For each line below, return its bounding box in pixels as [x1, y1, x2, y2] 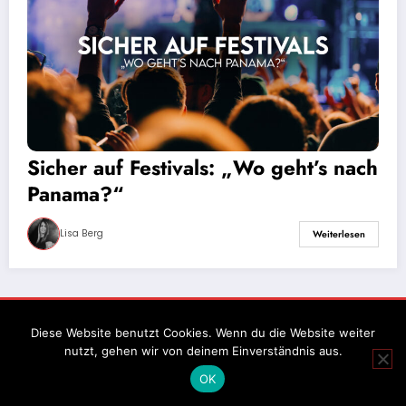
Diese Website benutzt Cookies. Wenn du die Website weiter [31, 325, 375, 340]
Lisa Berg [60, 227, 103, 241]
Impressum [132, 314, 177, 328]
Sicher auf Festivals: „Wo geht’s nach [27, 153, 378, 183]
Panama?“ [27, 179, 124, 209]
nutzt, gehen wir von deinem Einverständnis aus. [63, 343, 343, 358]
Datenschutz [201, 314, 252, 328]
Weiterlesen [313, 227, 365, 241]
